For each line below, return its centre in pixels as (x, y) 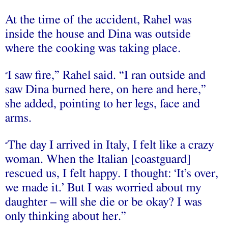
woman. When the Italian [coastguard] (98, 160)
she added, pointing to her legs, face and (103, 104)
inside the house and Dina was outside (98, 34)
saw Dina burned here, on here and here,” (106, 90)
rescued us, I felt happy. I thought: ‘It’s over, (112, 174)
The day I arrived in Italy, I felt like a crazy (111, 145)
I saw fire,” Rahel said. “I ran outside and (107, 76)
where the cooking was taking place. (93, 49)
